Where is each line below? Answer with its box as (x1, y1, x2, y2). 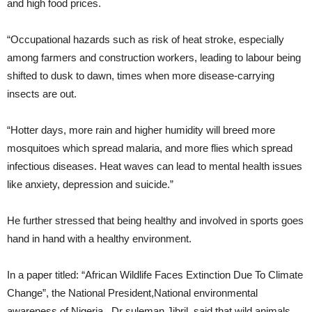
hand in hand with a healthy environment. (7, 233, 192, 244)
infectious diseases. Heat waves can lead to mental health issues (7, 160, 302, 172)
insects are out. (7, 88, 77, 100)
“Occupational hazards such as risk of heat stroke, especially (7, 33, 284, 45)
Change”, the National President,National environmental (7, 287, 258, 299)
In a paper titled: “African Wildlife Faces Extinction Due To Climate (7, 269, 303, 281)
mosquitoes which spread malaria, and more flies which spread (7, 142, 292, 154)
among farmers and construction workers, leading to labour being (7, 52, 301, 63)
